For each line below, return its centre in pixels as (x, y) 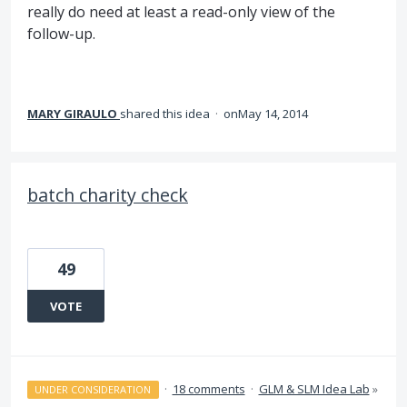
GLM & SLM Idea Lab (314, 388)
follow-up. (61, 33)
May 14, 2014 (273, 113)
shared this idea (166, 113)
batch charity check (108, 194)
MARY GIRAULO (72, 113)
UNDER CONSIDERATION (93, 389)
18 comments (208, 388)
